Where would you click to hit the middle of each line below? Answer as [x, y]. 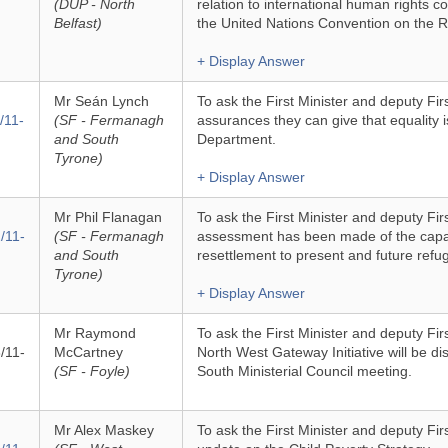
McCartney [88, 352]
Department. [236, 139]
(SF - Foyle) [91, 371]
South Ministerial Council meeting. [304, 371]
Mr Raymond [94, 333]
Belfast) [77, 23]
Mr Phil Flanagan [107, 217]
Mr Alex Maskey [103, 430]
